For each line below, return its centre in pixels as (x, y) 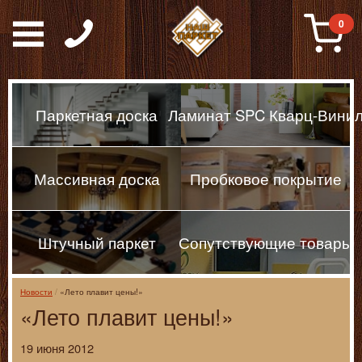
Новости (36, 291)
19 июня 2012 (57, 347)
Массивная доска (97, 179)
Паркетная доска (97, 115)
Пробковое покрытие (265, 179)
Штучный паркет (97, 242)
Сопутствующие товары (265, 242)
